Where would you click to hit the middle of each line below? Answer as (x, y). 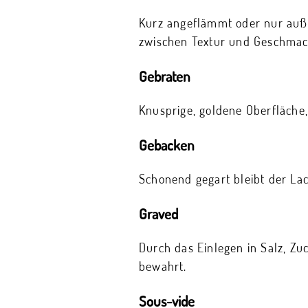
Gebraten (165, 76)
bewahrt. (163, 266)
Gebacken (167, 144)
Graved (158, 214)
